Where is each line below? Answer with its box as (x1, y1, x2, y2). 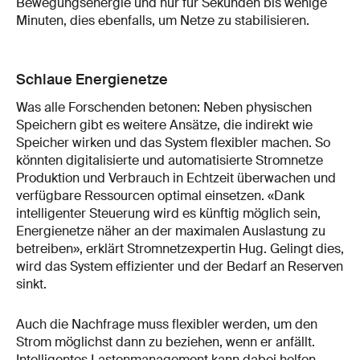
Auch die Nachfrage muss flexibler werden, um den (16, 315, 317, 333)
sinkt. (16, 275, 47, 292)
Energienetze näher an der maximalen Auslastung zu (16, 222, 325, 239)
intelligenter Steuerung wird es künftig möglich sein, (16, 204, 321, 222)
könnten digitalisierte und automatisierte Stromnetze (16, 151, 323, 169)
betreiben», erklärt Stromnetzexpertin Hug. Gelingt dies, (16, 239, 344, 257)
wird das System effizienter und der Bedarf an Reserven (16, 257, 343, 275)
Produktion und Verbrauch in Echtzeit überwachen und (16, 169, 336, 186)
